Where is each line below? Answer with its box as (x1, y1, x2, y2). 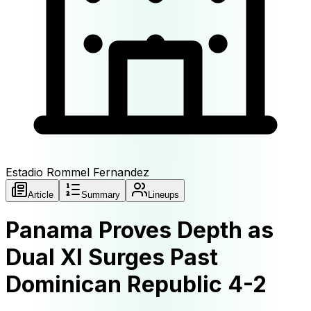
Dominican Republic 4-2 (6, 271, 267, 299)
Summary (81, 190, 120, 200)
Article (28, 190, 53, 200)
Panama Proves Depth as (6, 217, 274, 244)
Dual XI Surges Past (6, 244, 218, 271)
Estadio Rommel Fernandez (6, 165, 149, 179)
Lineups (148, 190, 179, 200)
